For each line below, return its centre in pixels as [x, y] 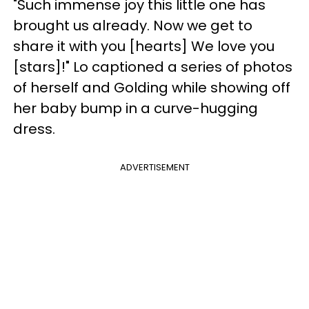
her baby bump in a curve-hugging [136, 108]
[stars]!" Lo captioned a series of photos [153, 67]
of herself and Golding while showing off [152, 87]
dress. [34, 129]
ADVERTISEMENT [154, 167]
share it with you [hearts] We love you [144, 46]
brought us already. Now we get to [133, 25]
